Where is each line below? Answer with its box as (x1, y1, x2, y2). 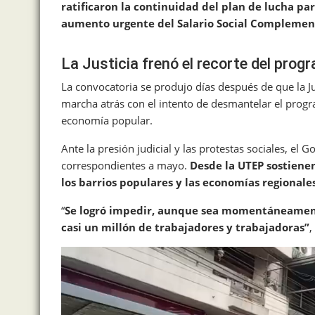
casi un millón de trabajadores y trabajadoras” (61, 219, 309, 234)
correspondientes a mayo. (61, 157, 190, 172)
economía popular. (61, 112, 153, 127)
